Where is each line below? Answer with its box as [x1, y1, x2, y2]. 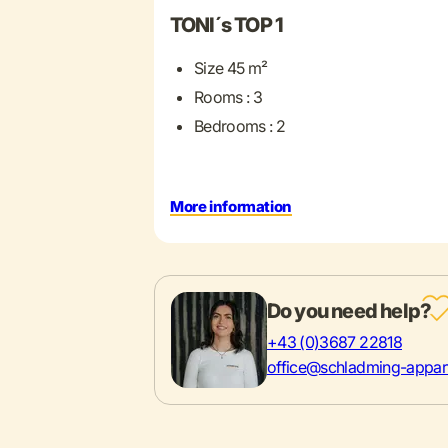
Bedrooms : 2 [193, 116, 286, 137]
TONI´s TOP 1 [169, 13, 284, 38]
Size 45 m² [193, 58, 268, 79]
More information [169, 197, 292, 217]
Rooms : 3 [193, 87, 263, 108]
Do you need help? [266, 299, 432, 324]
